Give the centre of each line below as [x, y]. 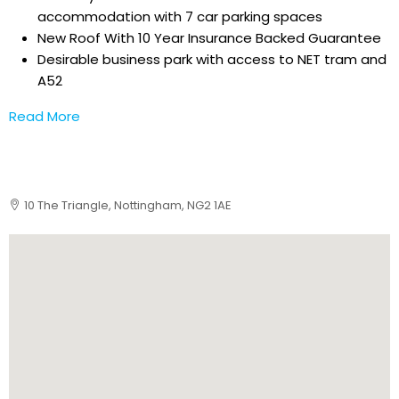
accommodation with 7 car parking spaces [180, 16]
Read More [45, 116]
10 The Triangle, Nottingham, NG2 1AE [128, 205]
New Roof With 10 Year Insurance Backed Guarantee [209, 38]
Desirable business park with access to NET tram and [212, 59]
